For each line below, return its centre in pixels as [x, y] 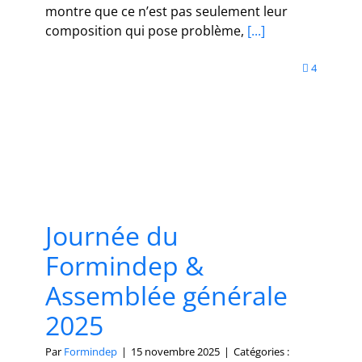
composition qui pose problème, [145, 31]
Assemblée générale [166, 295]
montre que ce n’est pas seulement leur [166, 12]
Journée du [112, 235]
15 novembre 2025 [175, 351]
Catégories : [261, 351]
